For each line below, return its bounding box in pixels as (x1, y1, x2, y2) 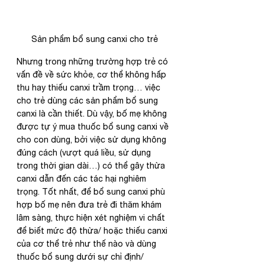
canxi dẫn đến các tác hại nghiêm (17, 174, 148, 184)
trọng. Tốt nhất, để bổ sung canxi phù (17, 187, 167, 197)
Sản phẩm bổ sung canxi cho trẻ (31, 34, 158, 44)
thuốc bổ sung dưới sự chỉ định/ (17, 252, 146, 262)
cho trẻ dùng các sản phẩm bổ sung (17, 96, 160, 106)
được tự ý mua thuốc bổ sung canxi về (17, 122, 171, 132)
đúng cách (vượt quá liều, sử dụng (17, 148, 153, 158)
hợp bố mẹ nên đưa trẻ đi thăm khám (17, 200, 164, 210)
